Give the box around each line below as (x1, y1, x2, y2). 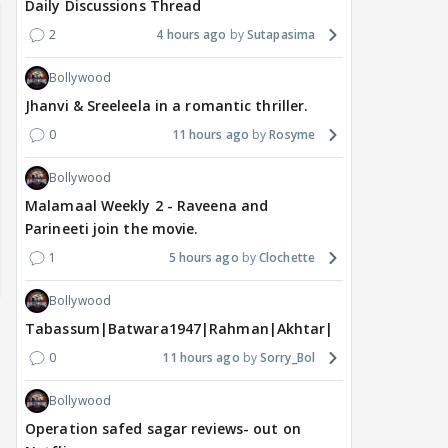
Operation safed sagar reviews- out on (25, 419, 301, 439)
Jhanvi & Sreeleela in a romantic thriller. (25, 96, 309, 116)
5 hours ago (168, 249, 239, 267)
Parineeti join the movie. (25, 219, 199, 239)
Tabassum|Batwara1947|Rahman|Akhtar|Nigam (25, 319, 381, 339)
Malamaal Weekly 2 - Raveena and (25, 196, 269, 216)
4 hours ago (156, 26, 227, 44)
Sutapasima (247, 26, 315, 44)
